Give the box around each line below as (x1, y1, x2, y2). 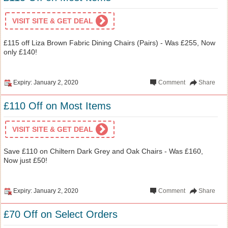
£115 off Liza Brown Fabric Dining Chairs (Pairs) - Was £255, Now (4, 38, 215, 47)
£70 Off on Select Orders (4, 208, 118, 220)
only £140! (4, 47, 37, 56)
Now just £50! (4, 156, 47, 164)
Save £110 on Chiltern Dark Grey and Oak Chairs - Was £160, (4, 147, 203, 155)
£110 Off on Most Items (4, 100, 111, 111)
